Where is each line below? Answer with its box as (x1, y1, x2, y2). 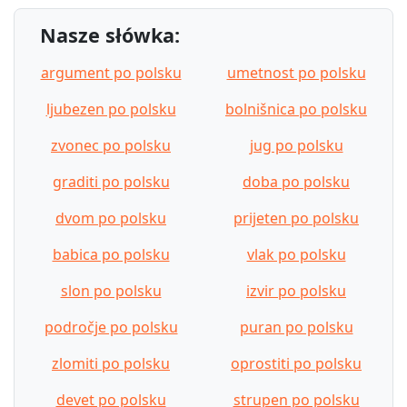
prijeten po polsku (233, 207, 359, 228)
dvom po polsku (55, 207, 166, 228)
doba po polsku (243, 171, 350, 192)
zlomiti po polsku (52, 352, 170, 373)
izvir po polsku (246, 280, 346, 301)
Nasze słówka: (40, 21, 180, 48)
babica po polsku (52, 243, 170, 264)
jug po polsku (249, 134, 343, 155)
